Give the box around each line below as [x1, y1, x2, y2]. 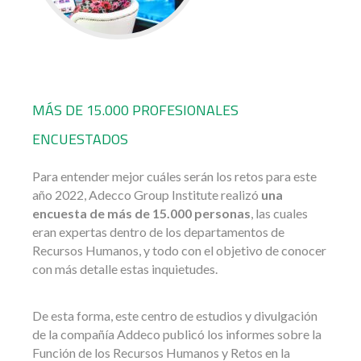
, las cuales [251, 205, 308, 221]
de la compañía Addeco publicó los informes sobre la [32, 326, 322, 342]
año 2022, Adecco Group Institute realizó [32, 186, 261, 202]
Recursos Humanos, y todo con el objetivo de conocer [32, 242, 326, 258]
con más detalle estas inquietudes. [32, 260, 218, 276]
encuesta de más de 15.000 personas [32, 205, 251, 221]
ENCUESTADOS [32, 127, 128, 150]
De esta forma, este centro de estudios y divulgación [32, 307, 317, 323]
